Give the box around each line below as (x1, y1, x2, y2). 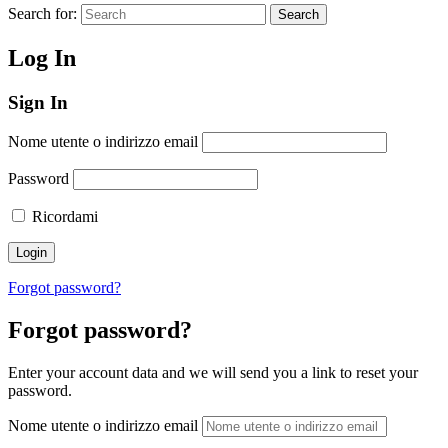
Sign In (8, 91, 68, 113)
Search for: (8, 4, 77, 22)
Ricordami (28, 208, 98, 226)
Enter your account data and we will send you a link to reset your (8, 364, 418, 382)
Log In (8, 44, 76, 71)
